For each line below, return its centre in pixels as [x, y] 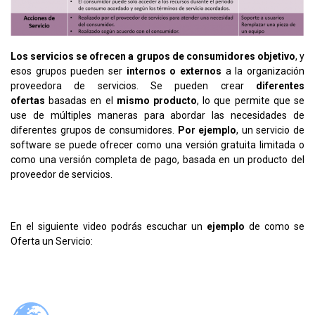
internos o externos [174, 71]
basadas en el [81, 100]
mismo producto [157, 100]
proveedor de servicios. [62, 174]
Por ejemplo [207, 130]
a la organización [263, 71]
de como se [275, 226]
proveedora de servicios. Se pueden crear [133, 85]
